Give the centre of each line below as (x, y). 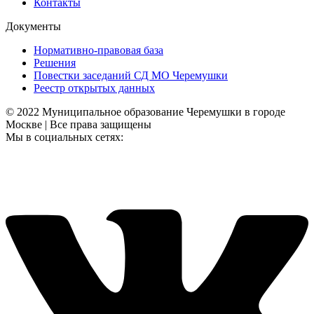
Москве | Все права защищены (78, 124)
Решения (55, 63)
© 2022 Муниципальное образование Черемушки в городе (145, 112)
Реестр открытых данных (94, 88)
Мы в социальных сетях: (64, 137)
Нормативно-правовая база (98, 50)
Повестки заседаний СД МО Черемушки (131, 75)
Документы (33, 26)
